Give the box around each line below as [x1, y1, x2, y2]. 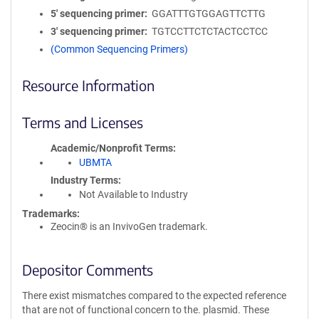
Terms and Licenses [22, 113, 143, 131]
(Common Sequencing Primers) [51, 43, 188, 55]
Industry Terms [51, 174, 118, 186]
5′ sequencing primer [51, 7, 145, 19]
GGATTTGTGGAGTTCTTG [151, 7, 266, 19]
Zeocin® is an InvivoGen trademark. [51, 220, 208, 232]
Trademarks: [22, 207, 80, 219]
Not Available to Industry [79, 188, 188, 200]
